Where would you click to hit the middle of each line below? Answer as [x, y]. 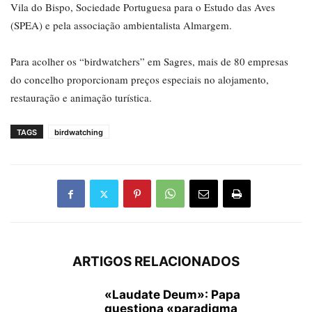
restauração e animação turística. [81, 98]
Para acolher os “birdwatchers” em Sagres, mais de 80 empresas [149, 62]
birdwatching [79, 133]
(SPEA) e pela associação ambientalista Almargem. [121, 25]
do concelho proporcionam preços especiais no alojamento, [140, 80]
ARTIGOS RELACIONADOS [156, 262]
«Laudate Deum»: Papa [172, 295]
